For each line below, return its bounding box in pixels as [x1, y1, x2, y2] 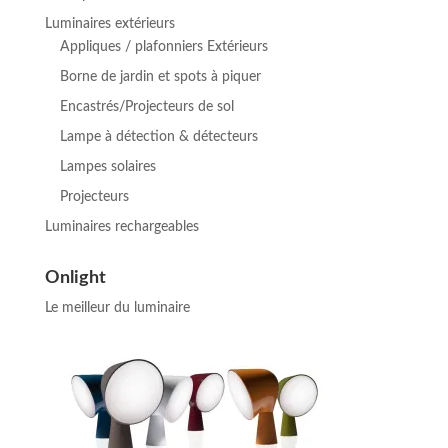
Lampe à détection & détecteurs [59, 129, 258, 144]
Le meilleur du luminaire [44, 300, 190, 315]
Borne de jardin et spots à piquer [59, 69, 261, 84]
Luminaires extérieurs [44, 16, 175, 31]
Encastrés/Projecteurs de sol [59, 99, 234, 114]
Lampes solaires [59, 159, 156, 174]
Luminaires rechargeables [44, 219, 199, 234]
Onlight [44, 268, 106, 287]
